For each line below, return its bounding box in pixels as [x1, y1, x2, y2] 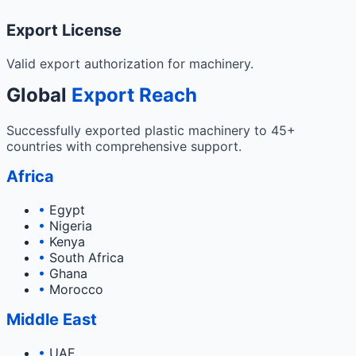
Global [6, 83, 72, 107]
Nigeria [45, 218, 92, 234]
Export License [6, 21, 122, 41]
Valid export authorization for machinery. [6, 56, 253, 72]
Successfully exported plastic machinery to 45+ [6, 122, 296, 139]
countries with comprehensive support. [6, 138, 242, 155]
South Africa [45, 250, 124, 266]
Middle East [6, 310, 97, 330]
